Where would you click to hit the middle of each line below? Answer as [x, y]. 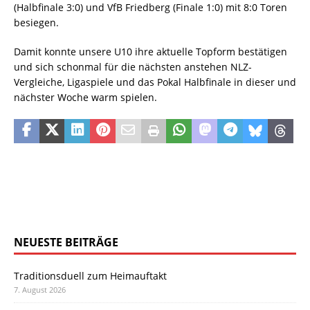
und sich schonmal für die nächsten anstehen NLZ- [133, 67]
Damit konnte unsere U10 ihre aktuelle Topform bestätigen [151, 52]
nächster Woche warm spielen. [85, 98]
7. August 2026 [40, 290]
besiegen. [36, 23]
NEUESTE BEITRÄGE [66, 243]
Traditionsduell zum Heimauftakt [90, 276]
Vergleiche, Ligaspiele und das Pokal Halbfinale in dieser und [155, 82]
